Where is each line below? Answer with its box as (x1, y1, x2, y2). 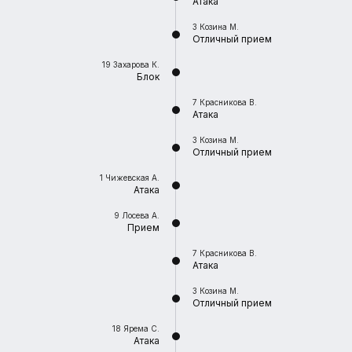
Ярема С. (123, 324, 159, 333)
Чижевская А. (105, 173, 159, 182)
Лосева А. (122, 211, 159, 220)
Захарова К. (113, 60, 159, 69)
